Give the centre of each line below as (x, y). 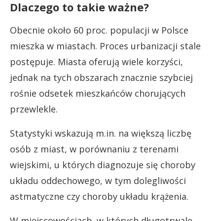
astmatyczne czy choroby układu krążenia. (99, 196)
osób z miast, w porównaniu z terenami (94, 149)
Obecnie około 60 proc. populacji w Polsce (99, 30)
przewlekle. (34, 109)
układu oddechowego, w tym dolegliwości (98, 180)
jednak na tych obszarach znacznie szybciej (101, 77)
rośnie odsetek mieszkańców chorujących (98, 93)
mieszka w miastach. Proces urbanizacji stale (105, 46)
